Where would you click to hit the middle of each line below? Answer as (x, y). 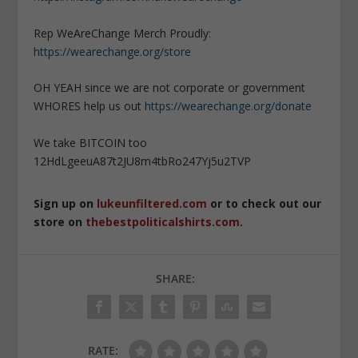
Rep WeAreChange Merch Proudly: (123, 33)
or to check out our (265, 203)
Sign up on (66, 203)
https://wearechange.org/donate (229, 106)
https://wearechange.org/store (113, 51)
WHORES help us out (89, 106)
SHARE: (175, 278)
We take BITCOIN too (91, 142)
